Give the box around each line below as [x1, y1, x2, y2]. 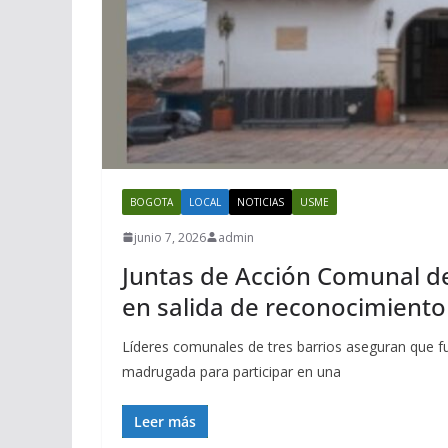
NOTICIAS [237, 194, 284, 209]
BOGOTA [130, 194, 173, 209]
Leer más [134, 411, 196, 431]
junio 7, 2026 [134, 228, 206, 246]
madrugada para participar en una [122, 361, 341, 381]
